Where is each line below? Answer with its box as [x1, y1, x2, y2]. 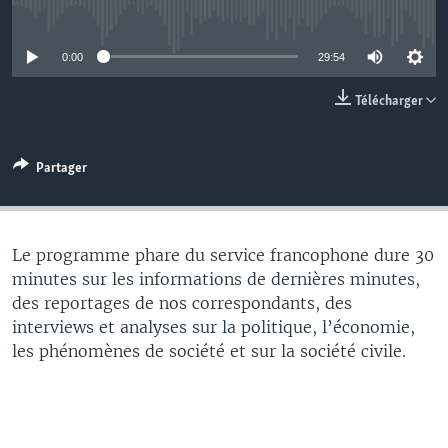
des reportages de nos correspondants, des [12, 292, 352, 313]
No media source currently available [89, 5, 375, 26]
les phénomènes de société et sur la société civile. [12, 340, 406, 361]
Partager [36, 160, 87, 176]
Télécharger [355, 93, 426, 109]
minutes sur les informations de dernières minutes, [12, 268, 420, 289]
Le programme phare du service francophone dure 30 [12, 244, 434, 265]
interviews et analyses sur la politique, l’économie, [12, 316, 415, 337]
